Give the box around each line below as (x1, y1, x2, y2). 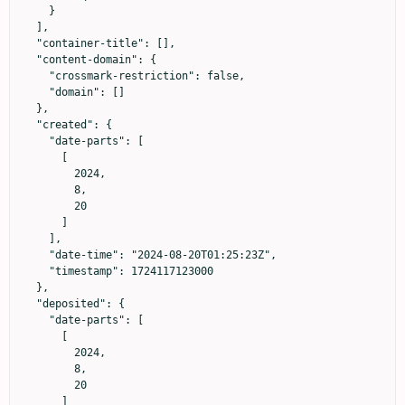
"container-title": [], (24, 36, 36, 50)
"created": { (24, 118, 36, 131)
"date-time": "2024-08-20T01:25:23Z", (24, 248, 49, 261)
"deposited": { (24, 297, 36, 310)
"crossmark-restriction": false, (24, 69, 49, 82)
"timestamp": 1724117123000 (24, 264, 49, 278)
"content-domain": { (24, 52, 36, 66)
